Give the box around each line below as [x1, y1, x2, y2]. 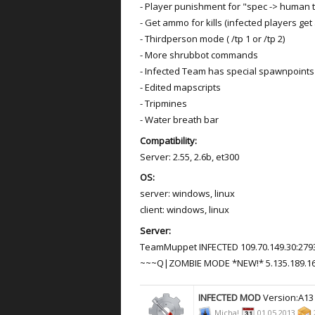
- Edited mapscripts [140, 81, 221, 94]
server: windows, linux [140, 187, 235, 200]
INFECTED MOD [198, 291, 263, 304]
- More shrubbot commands [140, 49, 258, 61]
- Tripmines [140, 97, 187, 110]
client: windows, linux [140, 203, 229, 216]
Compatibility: [140, 134, 197, 147]
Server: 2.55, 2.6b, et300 [140, 150, 239, 163]
